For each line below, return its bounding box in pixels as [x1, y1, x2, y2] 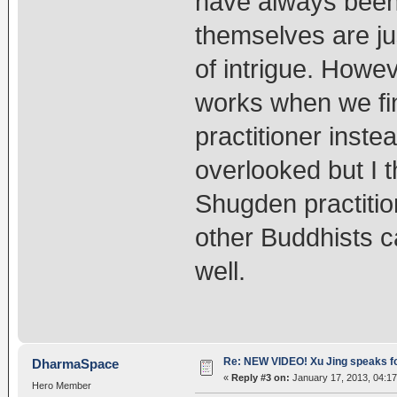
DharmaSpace [32, 356, 120, 372]
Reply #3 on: [230, 372, 290, 384]
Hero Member [31, 380, 91, 392]
